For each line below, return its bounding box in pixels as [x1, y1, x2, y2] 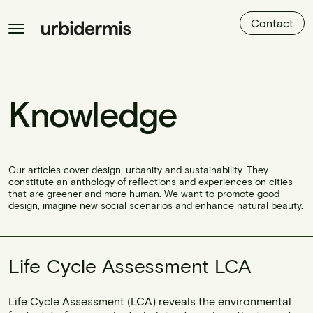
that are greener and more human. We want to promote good [8, 187, 279, 199]
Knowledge [8, 92, 177, 134]
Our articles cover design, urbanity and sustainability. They [8, 163, 268, 175]
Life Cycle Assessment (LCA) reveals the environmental [8, 294, 291, 307]
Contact [251, 16, 293, 29]
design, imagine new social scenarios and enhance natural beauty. [8, 199, 303, 211]
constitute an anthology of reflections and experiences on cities [8, 175, 293, 187]
